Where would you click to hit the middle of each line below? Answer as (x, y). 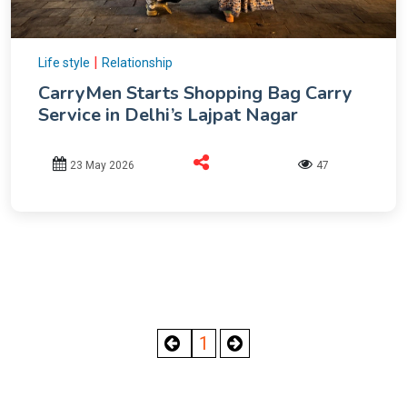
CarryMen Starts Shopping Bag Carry (195, 94)
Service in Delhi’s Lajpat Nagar (168, 115)
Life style (64, 63)
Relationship (137, 63)
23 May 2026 (103, 166)
